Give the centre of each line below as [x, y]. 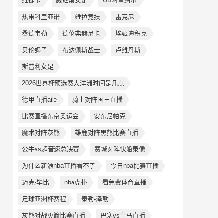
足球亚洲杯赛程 [44, 199]
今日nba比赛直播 [135, 166]
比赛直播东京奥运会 [50, 116]
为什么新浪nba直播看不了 [59, 166]
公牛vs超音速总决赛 [51, 149]
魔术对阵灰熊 [41, 133]
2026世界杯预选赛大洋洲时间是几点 [73, 83]
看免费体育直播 [124, 182]
